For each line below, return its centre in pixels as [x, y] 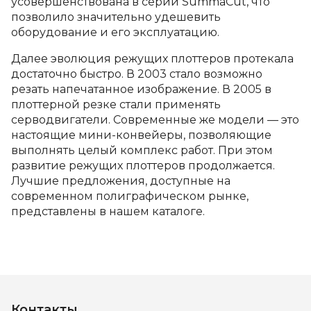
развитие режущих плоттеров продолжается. [143, 166]
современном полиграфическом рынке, [130, 196]
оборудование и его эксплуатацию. [115, 32]
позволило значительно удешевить [116, 17]
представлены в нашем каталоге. [108, 211]
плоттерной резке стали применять [116, 104]
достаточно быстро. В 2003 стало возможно [137, 74]
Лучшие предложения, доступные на [121, 181]
